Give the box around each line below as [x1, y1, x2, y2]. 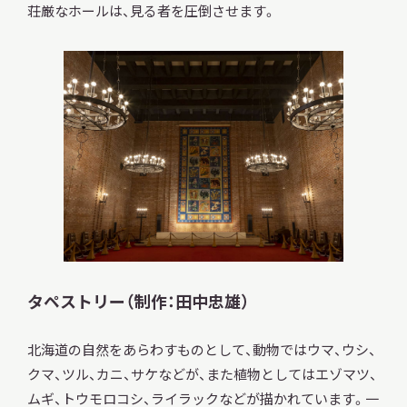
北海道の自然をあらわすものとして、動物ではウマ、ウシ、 [26, 340, 376, 360]
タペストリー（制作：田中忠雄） [26, 288, 250, 313]
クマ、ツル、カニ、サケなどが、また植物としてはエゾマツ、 [26, 364, 377, 384]
